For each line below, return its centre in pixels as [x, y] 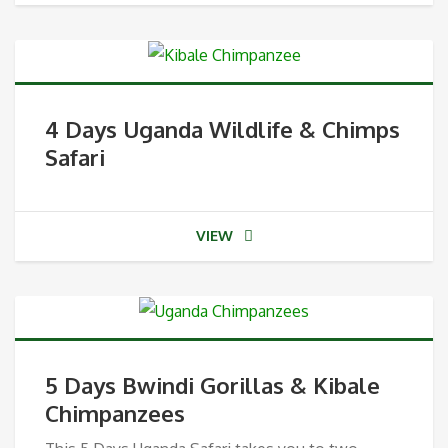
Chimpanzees [115, 412]
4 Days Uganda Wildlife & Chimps [222, 128]
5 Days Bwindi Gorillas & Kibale [212, 384]
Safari [75, 156]
